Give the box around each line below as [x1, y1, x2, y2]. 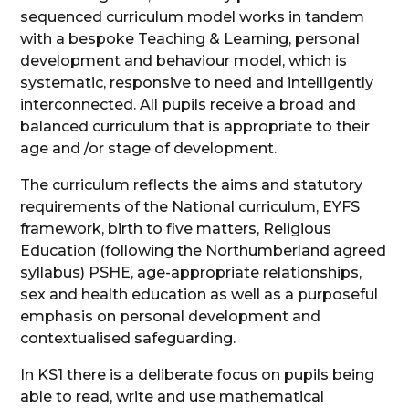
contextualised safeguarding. [20, 329, 240, 347]
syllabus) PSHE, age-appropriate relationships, [20, 263, 362, 281]
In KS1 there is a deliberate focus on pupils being [20, 365, 375, 383]
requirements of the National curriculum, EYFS [20, 197, 361, 215]
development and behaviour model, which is [20, 51, 348, 69]
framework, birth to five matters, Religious [20, 219, 332, 237]
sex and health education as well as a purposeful [20, 285, 379, 303]
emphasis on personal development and [20, 307, 321, 325]
